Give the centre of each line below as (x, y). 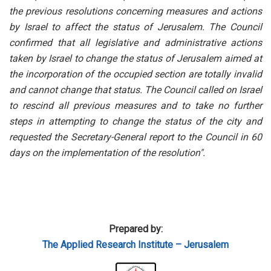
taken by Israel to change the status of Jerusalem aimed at (135, 59)
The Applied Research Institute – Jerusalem (135, 245)
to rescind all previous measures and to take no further (135, 106)
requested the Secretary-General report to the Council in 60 (135, 137)
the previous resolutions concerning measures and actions (135, 11)
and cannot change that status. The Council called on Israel (135, 90)
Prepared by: (135, 229)
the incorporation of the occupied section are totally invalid (135, 74)
